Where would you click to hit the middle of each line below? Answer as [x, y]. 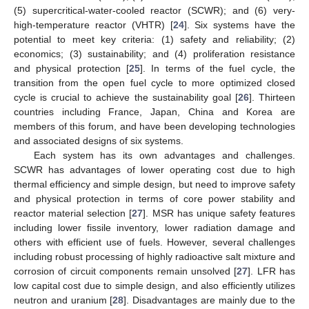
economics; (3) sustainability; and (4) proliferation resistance [154, 54]
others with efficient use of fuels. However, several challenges [154, 242]
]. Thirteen [272, 98]
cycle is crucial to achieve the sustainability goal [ [126, 98]
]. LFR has [271, 271]
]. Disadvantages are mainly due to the [210, 300]
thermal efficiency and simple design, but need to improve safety [154, 185]
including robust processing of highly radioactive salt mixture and [154, 257]
